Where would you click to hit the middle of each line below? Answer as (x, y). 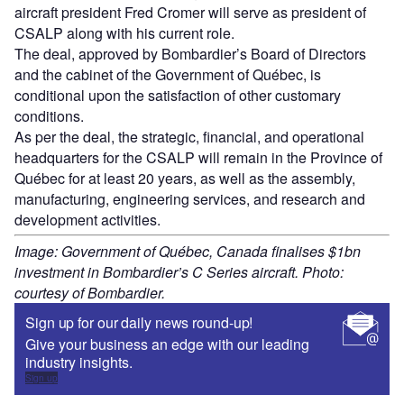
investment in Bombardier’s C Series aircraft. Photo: (179, 272)
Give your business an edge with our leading (167, 344)
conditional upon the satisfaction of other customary (178, 96)
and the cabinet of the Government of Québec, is (168, 75)
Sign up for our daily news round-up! (139, 323)
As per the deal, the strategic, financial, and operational (189, 137)
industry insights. (79, 363)
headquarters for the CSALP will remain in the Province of (198, 158)
